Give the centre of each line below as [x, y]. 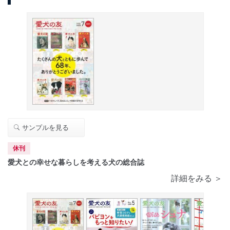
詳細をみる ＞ [197, 179]
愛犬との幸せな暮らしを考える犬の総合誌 [76, 162]
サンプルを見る [44, 128]
